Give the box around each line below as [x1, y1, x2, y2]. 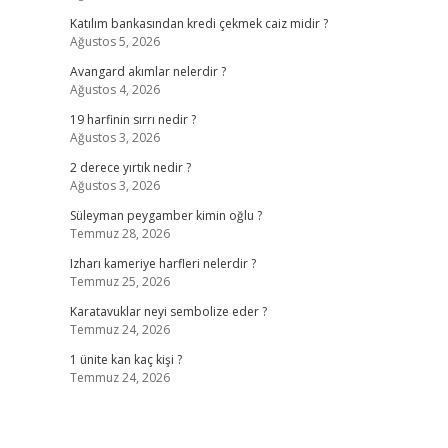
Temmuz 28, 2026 [69, 225, 170, 242]
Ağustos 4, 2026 [69, 81, 160, 98]
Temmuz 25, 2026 [69, 273, 170, 290]
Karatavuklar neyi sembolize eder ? [69, 303, 267, 320]
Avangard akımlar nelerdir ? [69, 63, 226, 80]
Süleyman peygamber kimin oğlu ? [69, 207, 262, 224]
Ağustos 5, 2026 [69, 33, 160, 50]
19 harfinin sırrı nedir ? [69, 111, 196, 128]
